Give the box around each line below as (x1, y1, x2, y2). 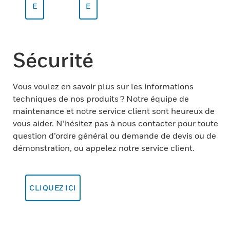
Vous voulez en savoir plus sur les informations (13, 81, 194, 91)
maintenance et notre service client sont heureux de (13, 106, 215, 116)
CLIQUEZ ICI (29, 183, 76, 192)
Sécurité (13, 47, 93, 72)
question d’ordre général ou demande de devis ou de (13, 130, 216, 141)
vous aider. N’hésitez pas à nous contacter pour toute (13, 118, 218, 128)
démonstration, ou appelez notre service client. (13, 143, 195, 153)
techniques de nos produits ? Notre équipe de (13, 93, 189, 104)
